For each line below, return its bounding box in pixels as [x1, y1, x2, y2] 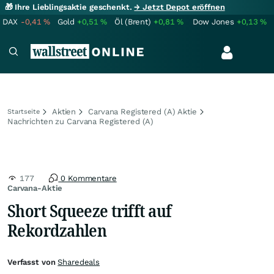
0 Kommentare [58, 174, 117, 183]
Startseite [7, 108, 40, 116]
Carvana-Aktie [7, 183, 63, 193]
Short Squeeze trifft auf [7, 199, 172, 222]
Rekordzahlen [7, 218, 107, 242]
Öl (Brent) [114, 17, 151, 26]
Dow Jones [193, 17, 234, 26]
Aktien [52, 107, 76, 116]
